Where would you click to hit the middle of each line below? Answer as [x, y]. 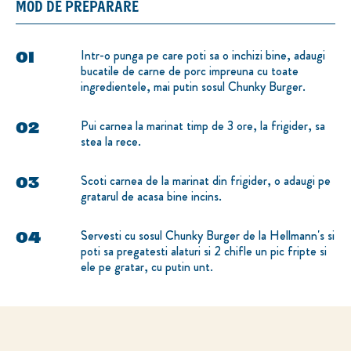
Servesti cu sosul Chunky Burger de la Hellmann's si [208, 235]
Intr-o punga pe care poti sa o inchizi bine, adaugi [203, 55]
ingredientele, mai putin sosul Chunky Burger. [193, 86]
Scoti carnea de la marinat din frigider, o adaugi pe [206, 180]
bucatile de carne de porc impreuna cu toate [190, 71]
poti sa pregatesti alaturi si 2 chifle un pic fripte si [204, 251]
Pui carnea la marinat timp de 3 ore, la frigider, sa [203, 125]
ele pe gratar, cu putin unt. [147, 266]
